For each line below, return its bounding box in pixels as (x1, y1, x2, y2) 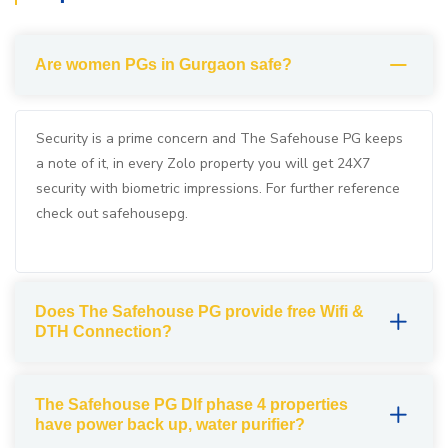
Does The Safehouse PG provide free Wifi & (35, 303, 364, 320)
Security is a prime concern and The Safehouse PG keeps (36, 129, 403, 148)
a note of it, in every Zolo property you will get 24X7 (36, 154, 370, 173)
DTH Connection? (35, 323, 172, 340)
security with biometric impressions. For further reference (36, 179, 400, 198)
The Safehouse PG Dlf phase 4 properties (35, 396, 348, 413)
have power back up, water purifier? (35, 416, 305, 433)
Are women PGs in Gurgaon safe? (35, 56, 292, 73)
